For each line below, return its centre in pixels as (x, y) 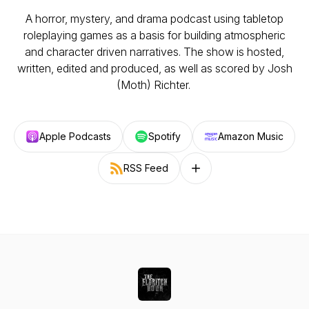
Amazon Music (251, 136)
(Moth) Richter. (154, 85)
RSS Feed (146, 168)
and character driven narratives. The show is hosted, (154, 52)
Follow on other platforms (246, 174)
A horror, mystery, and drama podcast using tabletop (154, 19)
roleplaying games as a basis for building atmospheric (154, 35)
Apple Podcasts (75, 136)
